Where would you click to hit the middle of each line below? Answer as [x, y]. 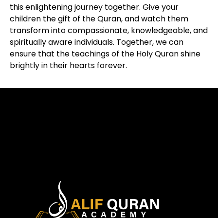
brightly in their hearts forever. [68, 65]
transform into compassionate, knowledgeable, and [109, 30]
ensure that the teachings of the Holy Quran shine [105, 54]
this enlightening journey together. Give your [94, 7]
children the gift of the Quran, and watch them [99, 18]
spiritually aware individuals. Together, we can [97, 42]
